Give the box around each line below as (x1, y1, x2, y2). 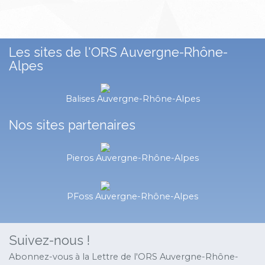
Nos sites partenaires (9, 118, 135, 132)
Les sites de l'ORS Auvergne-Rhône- (9, 45, 228, 60)
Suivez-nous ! (9, 233, 90, 248)
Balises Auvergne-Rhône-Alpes (65, 93, 200, 104)
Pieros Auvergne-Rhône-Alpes (66, 153, 199, 163)
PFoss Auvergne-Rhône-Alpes (67, 191, 198, 202)
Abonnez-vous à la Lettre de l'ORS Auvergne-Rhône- (9, 251, 238, 262)
